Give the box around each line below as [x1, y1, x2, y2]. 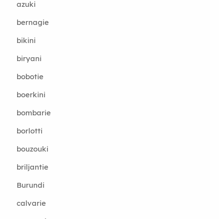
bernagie [16, 18, 49, 27]
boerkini [16, 90, 45, 99]
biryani [16, 54, 42, 63]
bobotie [16, 72, 44, 81]
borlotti [16, 126, 43, 135]
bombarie [16, 108, 51, 117]
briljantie [16, 162, 48, 172]
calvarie [16, 198, 46, 208]
